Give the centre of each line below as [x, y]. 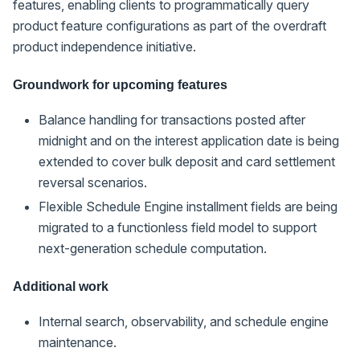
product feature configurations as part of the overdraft [170, 25]
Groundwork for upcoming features [120, 84]
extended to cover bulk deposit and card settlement [187, 161]
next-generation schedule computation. [153, 248]
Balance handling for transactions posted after [172, 119]
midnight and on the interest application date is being [189, 140]
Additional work [61, 286]
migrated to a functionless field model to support [178, 227]
